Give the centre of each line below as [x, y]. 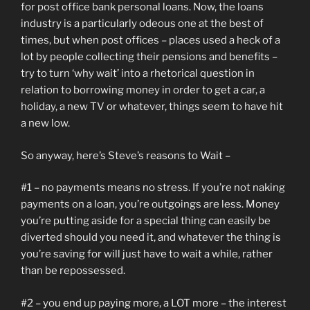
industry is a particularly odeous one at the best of [142, 24]
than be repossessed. [73, 271]
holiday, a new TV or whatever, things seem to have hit [152, 107]
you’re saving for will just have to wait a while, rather [147, 254]
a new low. [45, 123]
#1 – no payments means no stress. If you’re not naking [153, 188]
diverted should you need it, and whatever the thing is [151, 237]
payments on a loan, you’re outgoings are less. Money [150, 204]
